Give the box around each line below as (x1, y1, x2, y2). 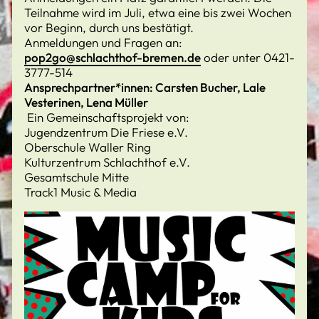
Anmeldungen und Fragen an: (24, 35, 182, 50)
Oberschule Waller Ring (24, 140, 151, 155)
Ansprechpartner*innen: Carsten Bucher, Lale (24, 80, 266, 95)
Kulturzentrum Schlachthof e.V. (24, 155, 190, 169)
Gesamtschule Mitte (24, 169, 129, 184)
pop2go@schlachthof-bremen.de (24, 50, 201, 65)
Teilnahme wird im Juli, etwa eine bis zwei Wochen (24, 5, 291, 20)
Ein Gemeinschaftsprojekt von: (24, 110, 226, 125)
